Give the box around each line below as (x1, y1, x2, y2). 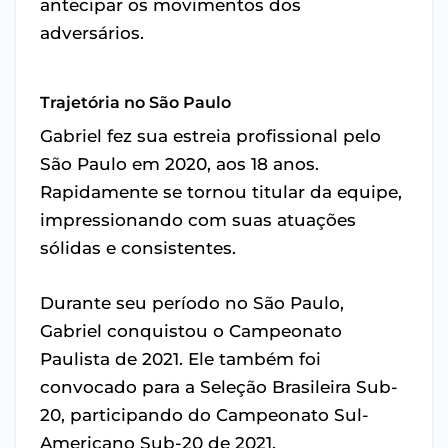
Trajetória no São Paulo (40, 93, 231, 112)
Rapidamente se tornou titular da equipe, (40, 182, 402, 202)
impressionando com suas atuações (40, 210, 356, 230)
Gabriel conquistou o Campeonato (40, 321, 342, 341)
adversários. (40, 23, 144, 43)
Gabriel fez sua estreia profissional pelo (40, 126, 381, 146)
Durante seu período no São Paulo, (40, 293, 344, 313)
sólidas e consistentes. (40, 238, 236, 258)
